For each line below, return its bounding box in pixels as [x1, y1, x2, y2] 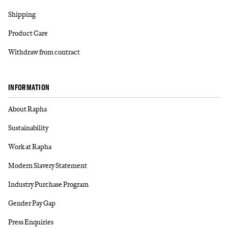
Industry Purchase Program [8, 180, 89, 188]
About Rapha [8, 104, 47, 113]
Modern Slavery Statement [8, 161, 87, 169]
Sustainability [8, 123, 48, 132]
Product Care [8, 28, 48, 37]
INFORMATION [8, 82, 50, 92]
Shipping [8, 10, 36, 18]
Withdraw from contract [8, 47, 80, 56]
